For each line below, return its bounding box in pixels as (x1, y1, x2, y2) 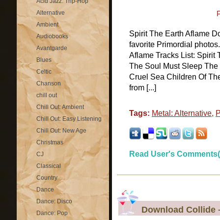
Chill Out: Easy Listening (36, 115, 102, 122)
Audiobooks (36, 33, 68, 40)
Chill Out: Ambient (36, 104, 84, 110)
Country (36, 174, 57, 181)
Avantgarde (36, 45, 67, 52)
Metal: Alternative (152, 109, 212, 117)
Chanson (36, 80, 61, 87)
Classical (36, 163, 61, 169)
